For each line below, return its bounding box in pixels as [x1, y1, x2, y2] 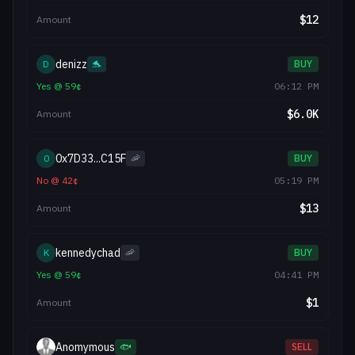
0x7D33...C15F [55, 151, 126, 166]
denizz [55, 57, 87, 71]
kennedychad [55, 246, 120, 260]
